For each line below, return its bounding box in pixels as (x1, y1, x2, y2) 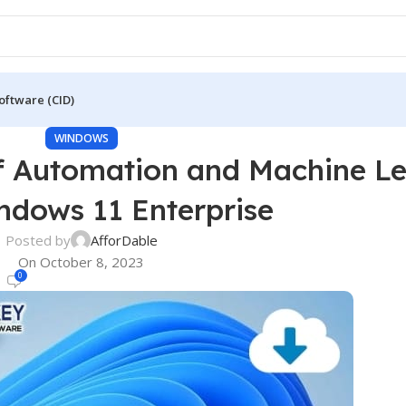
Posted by (5, 231, 71, 249)
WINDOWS (53, 130, 109, 146)
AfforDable (90, 231, 158, 249)
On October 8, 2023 (18, 253, 145, 271)
